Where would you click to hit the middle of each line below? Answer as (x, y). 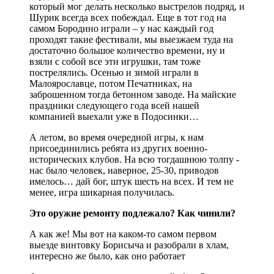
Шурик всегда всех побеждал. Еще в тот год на (128, 17)
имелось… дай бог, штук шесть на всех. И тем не (131, 181)
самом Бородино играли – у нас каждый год (121, 28)
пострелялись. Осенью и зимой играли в (114, 72)
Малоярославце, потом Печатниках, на (111, 83)
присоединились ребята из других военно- (118, 148)
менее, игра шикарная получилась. (102, 192)
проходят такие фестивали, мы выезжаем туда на (131, 39)
